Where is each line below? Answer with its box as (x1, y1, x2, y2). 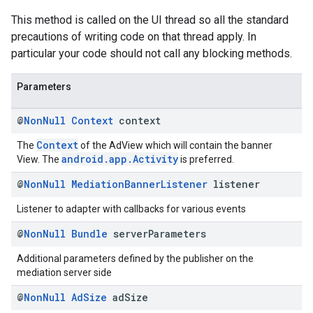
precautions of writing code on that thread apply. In (11, 30, 256, 43)
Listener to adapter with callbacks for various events (17, 203, 246, 214)
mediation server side (17, 267, 112, 278)
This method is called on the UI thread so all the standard (11, 13, 289, 27)
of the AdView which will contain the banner (78, 140, 272, 151)
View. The (17, 154, 61, 165)
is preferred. (178, 154, 234, 165)
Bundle (71, 227, 108, 240)
